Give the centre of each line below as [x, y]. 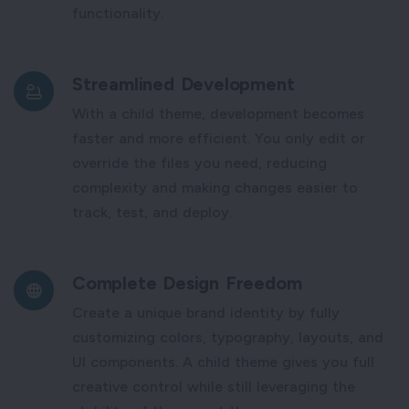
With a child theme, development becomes [218, 113]
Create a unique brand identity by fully [206, 312]
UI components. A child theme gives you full [223, 362]
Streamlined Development [184, 84]
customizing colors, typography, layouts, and [228, 337]
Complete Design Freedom [187, 283]
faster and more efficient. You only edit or [219, 138]
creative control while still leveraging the [214, 386]
